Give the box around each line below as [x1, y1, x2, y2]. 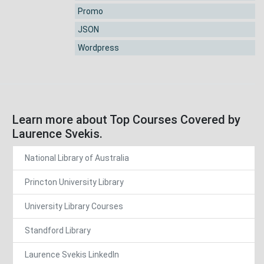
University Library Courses [25, 202, 123, 212]
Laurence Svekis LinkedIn [25, 250, 119, 260]
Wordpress [78, 43, 119, 53]
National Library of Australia [25, 153, 129, 163]
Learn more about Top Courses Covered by [12, 113, 240, 127]
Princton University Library [25, 177, 124, 187]
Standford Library [25, 226, 91, 236]
